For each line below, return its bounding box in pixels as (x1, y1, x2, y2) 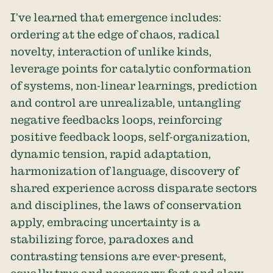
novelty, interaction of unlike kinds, (10, 45, 212, 58)
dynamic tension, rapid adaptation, (10, 147, 211, 160)
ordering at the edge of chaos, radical (10, 28, 221, 41)
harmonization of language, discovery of (10, 165, 239, 177)
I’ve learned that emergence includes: (10, 11, 222, 24)
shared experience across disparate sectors (10, 182, 258, 194)
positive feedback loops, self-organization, (10, 130, 250, 143)
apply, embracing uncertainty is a (10, 216, 201, 229)
